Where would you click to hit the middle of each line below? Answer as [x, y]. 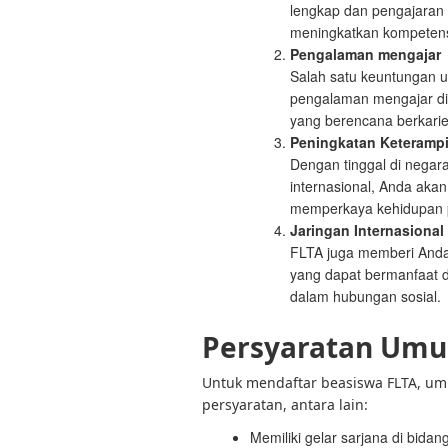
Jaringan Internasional [367, 230]
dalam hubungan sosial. [365, 296]
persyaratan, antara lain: [285, 404]
